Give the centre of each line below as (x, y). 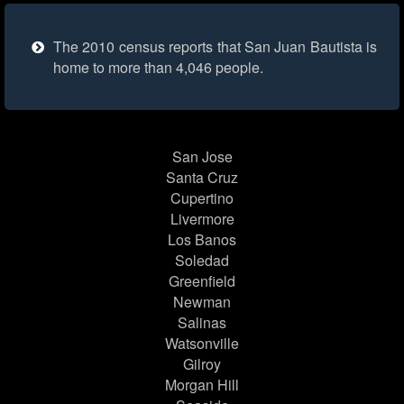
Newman (202, 302)
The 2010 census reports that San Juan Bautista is (215, 47)
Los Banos (202, 240)
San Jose (202, 157)
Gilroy (202, 364)
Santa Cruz (202, 178)
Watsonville (202, 344)
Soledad (202, 261)
